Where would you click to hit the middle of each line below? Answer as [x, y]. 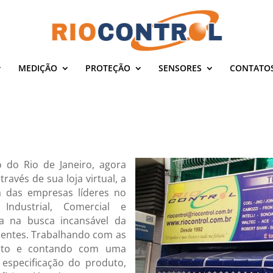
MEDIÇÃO [38, 68]
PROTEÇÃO [108, 68]
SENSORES [180, 68]
